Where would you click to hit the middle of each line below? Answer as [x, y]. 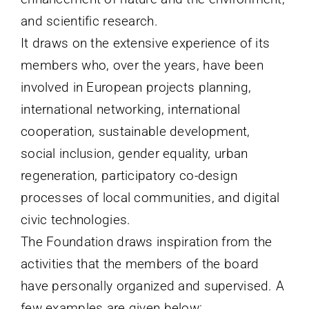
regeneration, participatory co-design [129, 175]
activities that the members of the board [140, 263]
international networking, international [130, 109]
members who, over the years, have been [142, 65]
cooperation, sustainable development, [135, 131]
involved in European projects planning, [136, 87]
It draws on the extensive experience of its [145, 43]
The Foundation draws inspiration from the [146, 241]
